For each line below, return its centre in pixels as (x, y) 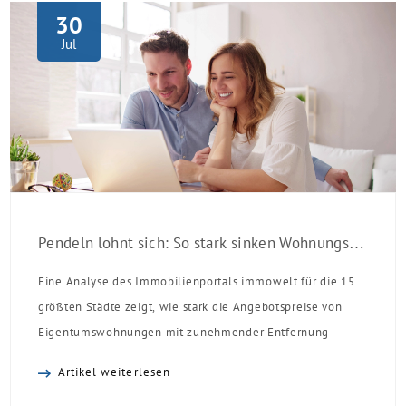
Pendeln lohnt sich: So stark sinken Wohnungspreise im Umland (356, 244)
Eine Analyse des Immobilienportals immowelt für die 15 (197, 282)
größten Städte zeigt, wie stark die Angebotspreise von (190, 307)
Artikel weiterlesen (114, 372)
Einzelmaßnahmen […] (102, 14)
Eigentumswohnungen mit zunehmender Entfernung (184, 333)
